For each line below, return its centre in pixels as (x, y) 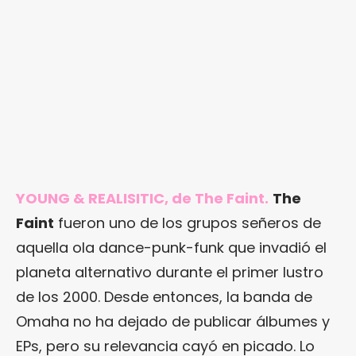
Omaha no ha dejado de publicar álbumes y (173, 321)
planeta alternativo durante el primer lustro (170, 272)
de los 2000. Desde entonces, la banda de (164, 296)
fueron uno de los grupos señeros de (188, 222)
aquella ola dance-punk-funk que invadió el (171, 247)
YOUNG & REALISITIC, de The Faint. (142, 198)
